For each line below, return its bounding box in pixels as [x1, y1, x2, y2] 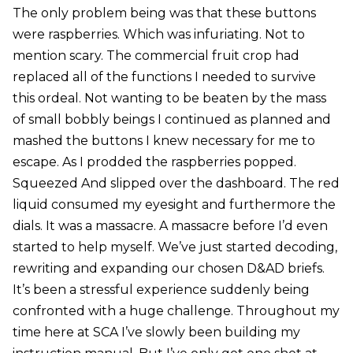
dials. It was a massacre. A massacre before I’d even [12, 217, 328, 233]
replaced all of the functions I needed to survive [12, 69, 316, 84]
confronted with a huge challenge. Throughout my [12, 303, 340, 318]
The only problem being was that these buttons [12, 5, 316, 20]
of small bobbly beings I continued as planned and [12, 111, 331, 127]
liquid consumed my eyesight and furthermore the [12, 196, 336, 212]
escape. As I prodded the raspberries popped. [12, 154, 296, 169]
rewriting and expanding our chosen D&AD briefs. [12, 260, 325, 276]
